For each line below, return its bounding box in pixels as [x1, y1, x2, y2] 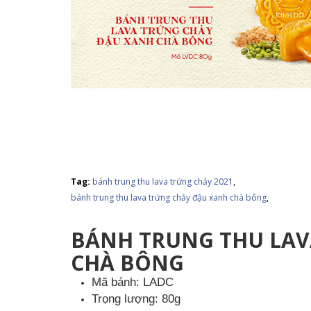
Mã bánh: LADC [92, 276, 174, 289]
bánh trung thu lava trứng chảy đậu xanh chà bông [71, 192, 267, 204]
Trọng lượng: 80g [92, 292, 180, 306]
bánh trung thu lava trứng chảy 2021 [92, 176, 233, 188]
